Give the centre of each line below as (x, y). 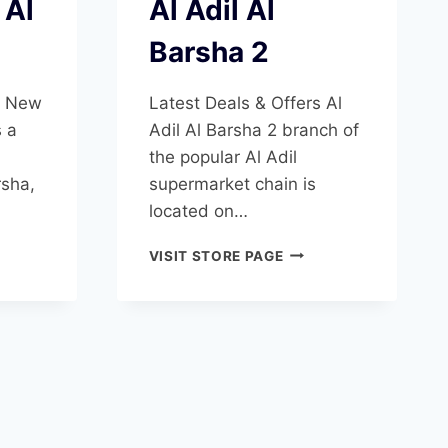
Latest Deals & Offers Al (245, 102)
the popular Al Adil (222, 156)
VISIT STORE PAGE (216, 255)
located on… (198, 210)
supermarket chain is (232, 183)
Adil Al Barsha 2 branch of (253, 129)
